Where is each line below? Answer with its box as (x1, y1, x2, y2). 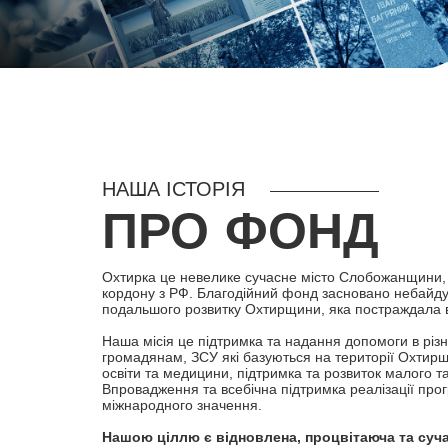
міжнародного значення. (102, 397, 262, 414)
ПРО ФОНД (102, 210, 379, 262)
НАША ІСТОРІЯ (102, 181, 245, 202)
